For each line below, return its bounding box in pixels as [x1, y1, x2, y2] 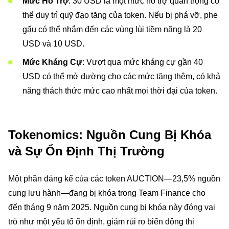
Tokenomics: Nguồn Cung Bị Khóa [8, 128, 211, 142]
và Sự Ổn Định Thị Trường [8, 144, 165, 158]
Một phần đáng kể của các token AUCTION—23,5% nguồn [8, 174, 220, 183]
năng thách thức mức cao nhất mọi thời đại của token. [22, 86, 217, 95]
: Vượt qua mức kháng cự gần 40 [82, 58, 203, 66]
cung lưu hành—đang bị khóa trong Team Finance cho [8, 189, 205, 197]
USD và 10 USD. [22, 39, 84, 48]
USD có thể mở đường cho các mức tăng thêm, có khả [22, 72, 220, 81]
